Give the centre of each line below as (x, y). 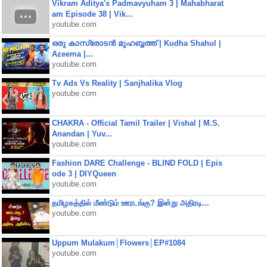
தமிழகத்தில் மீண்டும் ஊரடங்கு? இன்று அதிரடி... (130, 203)
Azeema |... (72, 54)
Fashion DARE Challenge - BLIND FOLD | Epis (137, 163)
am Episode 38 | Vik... (92, 14)
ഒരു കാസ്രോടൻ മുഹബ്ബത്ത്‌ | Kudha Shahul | (136, 43)
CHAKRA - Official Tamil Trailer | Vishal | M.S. (136, 123)
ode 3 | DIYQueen (84, 174)
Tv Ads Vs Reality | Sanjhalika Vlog (117, 83)
